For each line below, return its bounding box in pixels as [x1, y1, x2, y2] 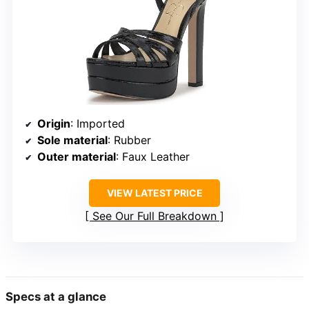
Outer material [37, 149, 116, 163]
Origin [37, 116, 70, 130]
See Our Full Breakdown [92, 208, 217, 223]
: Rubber [108, 132, 151, 147]
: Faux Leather [116, 149, 190, 163]
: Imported [70, 116, 125, 130]
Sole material [37, 132, 108, 147]
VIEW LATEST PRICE [106, 186, 203, 199]
